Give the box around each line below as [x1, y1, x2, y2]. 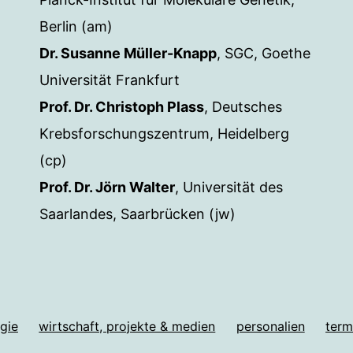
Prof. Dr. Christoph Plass [39, 98, 204, 115]
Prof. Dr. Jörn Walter [39, 179, 175, 195]
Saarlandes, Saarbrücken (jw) [39, 206, 236, 222]
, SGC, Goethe [217, 45, 310, 61]
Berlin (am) [39, 18, 113, 35]
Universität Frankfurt [39, 72, 180, 88]
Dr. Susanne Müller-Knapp [39, 45, 217, 61]
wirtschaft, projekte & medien [39, 318, 216, 333]
